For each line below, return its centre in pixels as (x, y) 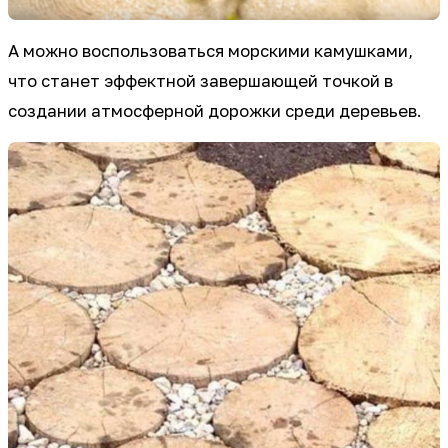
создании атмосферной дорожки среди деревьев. (215, 111)
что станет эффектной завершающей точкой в (200, 81)
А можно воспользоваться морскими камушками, (210, 51)
